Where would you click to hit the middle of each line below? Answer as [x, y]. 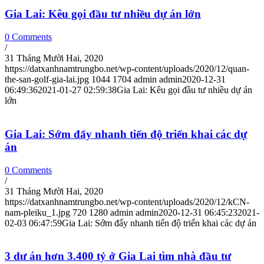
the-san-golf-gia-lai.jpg [47, 80]
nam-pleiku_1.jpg [37, 212]
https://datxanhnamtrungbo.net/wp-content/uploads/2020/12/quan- [127, 69]
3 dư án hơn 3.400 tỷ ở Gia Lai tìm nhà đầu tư [118, 256]
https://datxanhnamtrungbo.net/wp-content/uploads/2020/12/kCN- [127, 202]
